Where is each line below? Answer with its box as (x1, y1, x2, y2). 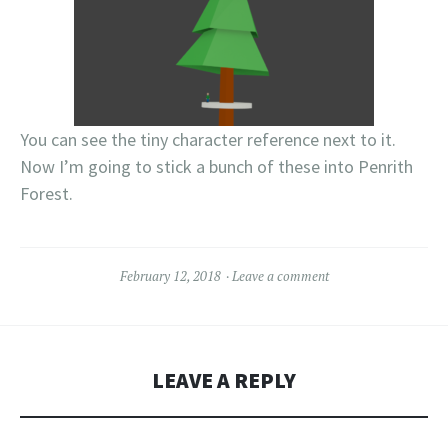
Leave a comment (231, 267, 329, 285)
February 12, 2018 (119, 267, 221, 285)
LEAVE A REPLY (152, 367, 296, 394)
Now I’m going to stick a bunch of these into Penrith (20, 155, 413, 178)
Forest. (20, 182, 73, 205)
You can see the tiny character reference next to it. (20, 128, 400, 151)
